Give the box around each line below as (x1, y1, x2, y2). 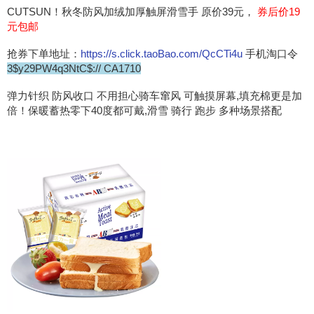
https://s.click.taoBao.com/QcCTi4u (81, 47, 243, 60)
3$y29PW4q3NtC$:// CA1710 (7, 62, 141, 74)
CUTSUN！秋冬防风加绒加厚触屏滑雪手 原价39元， (7, 5, 257, 18)
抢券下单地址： (7, 47, 81, 60)
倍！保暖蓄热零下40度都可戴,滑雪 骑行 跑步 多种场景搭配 (7, 104, 282, 116)
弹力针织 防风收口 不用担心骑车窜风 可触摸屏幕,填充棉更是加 (7, 89, 302, 102)
